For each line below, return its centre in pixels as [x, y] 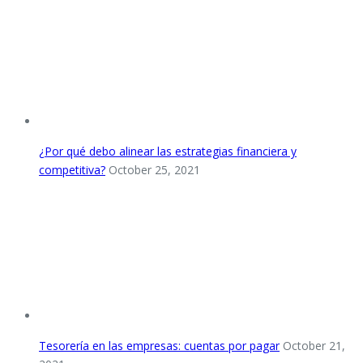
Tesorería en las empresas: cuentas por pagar [159, 345]
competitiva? [72, 169]
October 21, [314, 345]
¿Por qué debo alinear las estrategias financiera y [168, 151]
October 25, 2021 [154, 169]
